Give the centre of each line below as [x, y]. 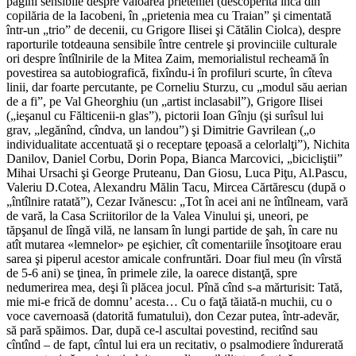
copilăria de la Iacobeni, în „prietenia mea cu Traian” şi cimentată [169, 16]
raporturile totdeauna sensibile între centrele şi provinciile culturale [172, 44]
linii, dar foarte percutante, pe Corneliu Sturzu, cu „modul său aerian [177, 87]
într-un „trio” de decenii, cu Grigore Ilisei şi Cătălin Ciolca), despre [174, 30]
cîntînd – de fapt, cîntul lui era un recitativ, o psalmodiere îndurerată [175, 345]
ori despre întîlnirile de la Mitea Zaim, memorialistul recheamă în [168, 59]
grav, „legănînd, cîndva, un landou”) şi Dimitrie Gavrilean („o [161, 130]
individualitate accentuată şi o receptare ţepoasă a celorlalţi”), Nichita [178, 145]
